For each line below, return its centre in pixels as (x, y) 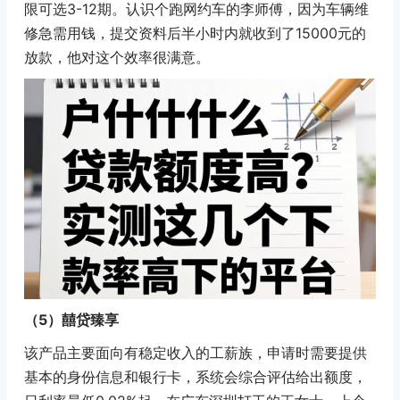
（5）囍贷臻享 (71, 320)
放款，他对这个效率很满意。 (117, 57)
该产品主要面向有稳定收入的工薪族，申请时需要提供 (195, 353)
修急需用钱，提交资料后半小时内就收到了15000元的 (195, 33)
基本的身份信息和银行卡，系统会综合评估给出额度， (195, 377)
